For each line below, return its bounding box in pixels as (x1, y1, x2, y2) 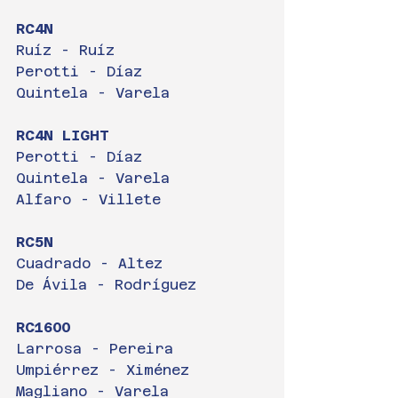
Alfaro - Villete (16, 191, 161, 208)
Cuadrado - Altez (16, 255, 163, 272)
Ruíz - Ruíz (16, 42, 115, 59)
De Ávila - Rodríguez (16, 276, 196, 293)
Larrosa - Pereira (16, 340, 173, 357)
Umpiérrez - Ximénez (16, 362, 189, 378)
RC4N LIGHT (16, 127, 109, 144)
